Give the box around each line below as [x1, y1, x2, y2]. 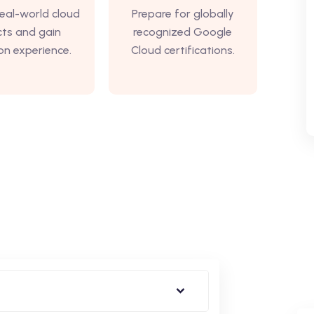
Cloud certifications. [130, 43, 235, 57]
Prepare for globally [131, 7, 234, 20]
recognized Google [133, 25, 233, 39]
